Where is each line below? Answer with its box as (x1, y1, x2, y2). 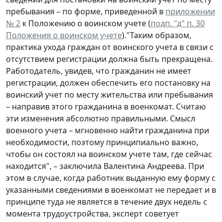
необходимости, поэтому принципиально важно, (6, 136, 198, 148)
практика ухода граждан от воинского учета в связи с (6, 41, 214, 53)
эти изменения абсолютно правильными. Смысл (6, 112, 195, 124)
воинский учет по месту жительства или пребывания (6, 89, 213, 100)
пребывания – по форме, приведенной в (6, 5, 166, 17)
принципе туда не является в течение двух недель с (6, 196, 207, 207)
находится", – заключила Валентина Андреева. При (6, 160, 204, 171)
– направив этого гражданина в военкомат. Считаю (6, 101, 206, 112)
